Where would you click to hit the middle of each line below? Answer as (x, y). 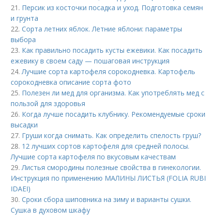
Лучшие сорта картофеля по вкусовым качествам (93, 157)
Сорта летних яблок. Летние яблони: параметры (102, 29)
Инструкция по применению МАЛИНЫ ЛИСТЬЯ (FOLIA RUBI (108, 178)
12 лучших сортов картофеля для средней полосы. (106, 146)
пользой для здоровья (48, 103)
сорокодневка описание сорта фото (71, 82)
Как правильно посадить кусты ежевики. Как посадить (112, 50)
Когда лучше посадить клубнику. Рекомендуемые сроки (114, 114)
